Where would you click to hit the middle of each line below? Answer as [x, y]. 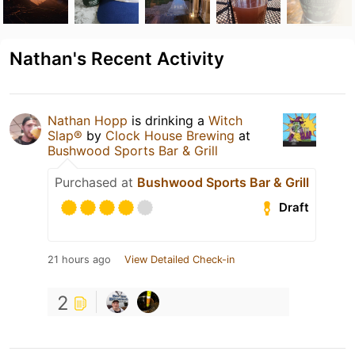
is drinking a [168, 120]
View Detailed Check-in [179, 259]
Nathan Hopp [88, 120]
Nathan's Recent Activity [117, 58]
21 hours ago [79, 259]
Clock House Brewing [170, 135]
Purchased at [96, 182]
